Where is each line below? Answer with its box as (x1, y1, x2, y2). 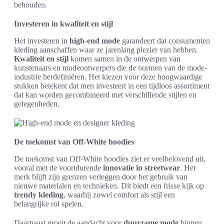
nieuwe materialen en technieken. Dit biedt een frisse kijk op (14, 181, 204, 190)
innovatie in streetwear (103, 163, 180, 172)
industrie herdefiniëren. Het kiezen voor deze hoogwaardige (14, 72, 202, 81)
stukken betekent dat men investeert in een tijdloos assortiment (14, 81, 209, 90)
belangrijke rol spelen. (14, 199, 83, 208)
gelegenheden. (14, 99, 59, 108)
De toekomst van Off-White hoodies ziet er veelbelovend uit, (14, 154, 205, 163)
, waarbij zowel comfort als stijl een (63, 190, 175, 199)
